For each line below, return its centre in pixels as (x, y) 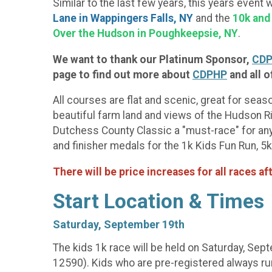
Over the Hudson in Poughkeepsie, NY (145, 34)
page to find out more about (123, 74)
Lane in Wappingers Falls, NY (123, 19)
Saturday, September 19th (119, 224)
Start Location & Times (158, 201)
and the (213, 19)
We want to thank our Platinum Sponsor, (152, 59)
